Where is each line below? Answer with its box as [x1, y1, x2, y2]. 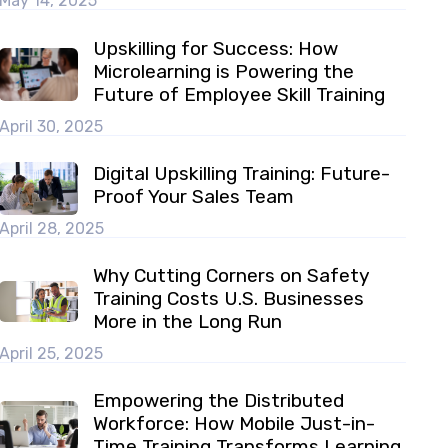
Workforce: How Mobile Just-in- [93, 412, 376, 436]
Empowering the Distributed [93, 389, 345, 413]
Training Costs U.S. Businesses [93, 287, 365, 311]
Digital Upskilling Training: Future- [93, 162, 391, 186]
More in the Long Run [93, 310, 283, 334]
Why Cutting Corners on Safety [93, 264, 370, 288]
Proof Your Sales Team [93, 185, 295, 209]
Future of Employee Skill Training [93, 82, 386, 106]
